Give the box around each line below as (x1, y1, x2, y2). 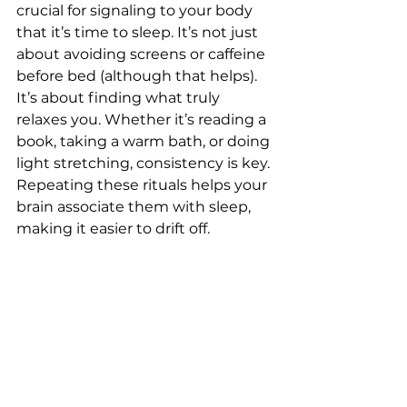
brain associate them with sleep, (16, 198, 254, 215)
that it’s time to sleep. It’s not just (16, 24, 262, 41)
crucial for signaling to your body (16, 2, 256, 19)
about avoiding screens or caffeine (16, 45, 269, 63)
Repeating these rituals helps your (16, 176, 271, 194)
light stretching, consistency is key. (16, 154, 273, 172)
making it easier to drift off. (16, 220, 210, 237)
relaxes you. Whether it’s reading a (16, 111, 270, 128)
